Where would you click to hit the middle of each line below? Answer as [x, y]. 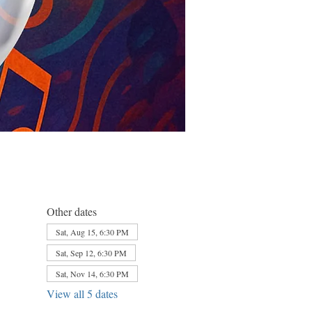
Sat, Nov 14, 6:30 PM [92, 273]
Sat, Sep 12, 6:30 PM [91, 252]
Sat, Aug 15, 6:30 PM [92, 232]
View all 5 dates [82, 293]
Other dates [71, 211]
